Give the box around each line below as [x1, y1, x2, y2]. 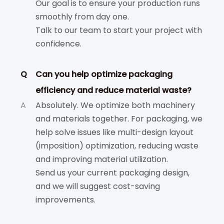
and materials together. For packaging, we [35, 113, 202, 124]
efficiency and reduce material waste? [35, 84, 191, 96]
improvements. [35, 194, 95, 205]
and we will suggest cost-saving [35, 180, 160, 192]
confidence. [35, 38, 81, 49]
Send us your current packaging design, [35, 167, 189, 178]
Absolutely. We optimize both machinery [35, 99, 195, 111]
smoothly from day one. [35, 11, 129, 22]
